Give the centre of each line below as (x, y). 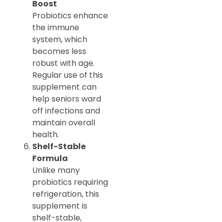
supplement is (60, 206)
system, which (60, 40)
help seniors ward (67, 99)
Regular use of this (68, 75)
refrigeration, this (66, 194)
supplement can (64, 87)
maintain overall (64, 123)
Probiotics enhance (70, 16)
